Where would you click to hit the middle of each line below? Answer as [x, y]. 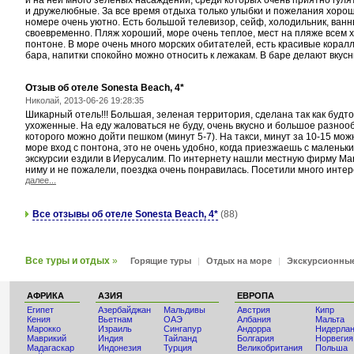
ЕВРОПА [256, 296]
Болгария [256, 338]
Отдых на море [239, 261]
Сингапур [183, 329]
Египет [40, 310]
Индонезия [120, 348]
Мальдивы [185, 310]
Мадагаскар [51, 348]
